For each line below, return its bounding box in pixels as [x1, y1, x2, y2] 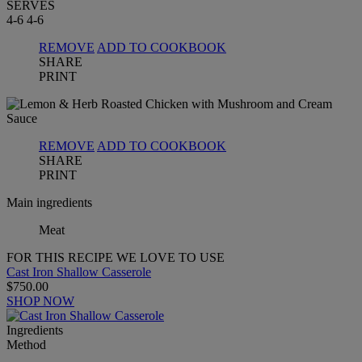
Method [6, 337, 46, 351]
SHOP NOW [6, 293, 74, 308]
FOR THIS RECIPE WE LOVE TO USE [6, 250, 225, 264]
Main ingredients [6, 195, 92, 209]
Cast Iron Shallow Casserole [6, 264, 151, 279]
